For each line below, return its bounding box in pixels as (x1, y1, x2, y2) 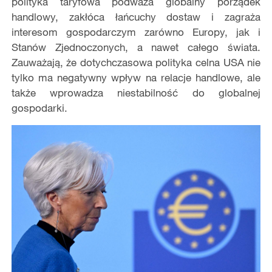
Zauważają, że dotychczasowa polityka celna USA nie (11, 55, 261, 69)
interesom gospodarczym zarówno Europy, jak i (11, 25, 261, 38)
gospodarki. (11, 101, 67, 114)
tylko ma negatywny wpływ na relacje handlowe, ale (11, 70, 261, 84)
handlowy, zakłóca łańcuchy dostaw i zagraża (11, 10, 261, 23)
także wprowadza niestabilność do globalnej (11, 86, 261, 99)
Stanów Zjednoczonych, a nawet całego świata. (11, 40, 261, 53)
